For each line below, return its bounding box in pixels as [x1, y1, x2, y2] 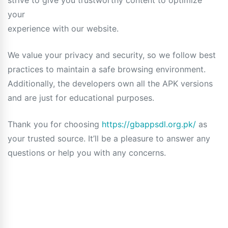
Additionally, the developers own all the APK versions [8, 78, 213, 89]
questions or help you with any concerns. [8, 148, 166, 158]
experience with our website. [8, 23, 119, 34]
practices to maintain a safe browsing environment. [8, 64, 206, 74]
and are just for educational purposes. [8, 93, 154, 103]
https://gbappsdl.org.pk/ [102, 119, 196, 129]
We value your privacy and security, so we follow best [8, 50, 216, 60]
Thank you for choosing [8, 119, 102, 129]
